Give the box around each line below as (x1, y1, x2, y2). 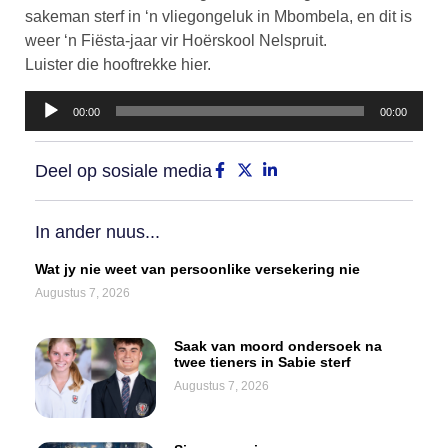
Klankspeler (24, 92, 109, 110)
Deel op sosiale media (35, 160, 212, 181)
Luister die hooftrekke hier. (25, 55, 211, 73)
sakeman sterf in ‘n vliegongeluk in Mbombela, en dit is (25, 7, 412, 25)
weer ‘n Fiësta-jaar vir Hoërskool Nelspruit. (25, 31, 327, 49)
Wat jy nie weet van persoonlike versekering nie (35, 260, 360, 277)
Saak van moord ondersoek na (173, 337, 382, 354)
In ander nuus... (35, 221, 160, 242)
